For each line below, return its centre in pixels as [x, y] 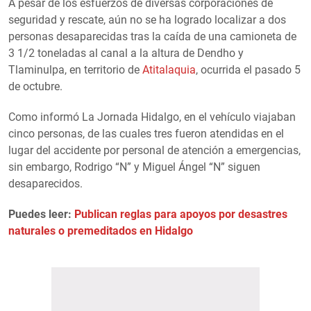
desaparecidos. [45, 184]
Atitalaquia [168, 70]
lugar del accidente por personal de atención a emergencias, [154, 151]
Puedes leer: [41, 215]
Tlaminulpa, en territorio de [74, 70]
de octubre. [35, 87]
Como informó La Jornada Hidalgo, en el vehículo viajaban [152, 117]
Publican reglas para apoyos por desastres [181, 215]
